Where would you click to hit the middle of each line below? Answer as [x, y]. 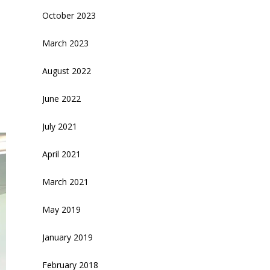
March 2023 [65, 43]
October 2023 [69, 15]
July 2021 [60, 126]
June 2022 [61, 98]
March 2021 [65, 181]
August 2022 [67, 71]
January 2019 [67, 237]
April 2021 [61, 154]
